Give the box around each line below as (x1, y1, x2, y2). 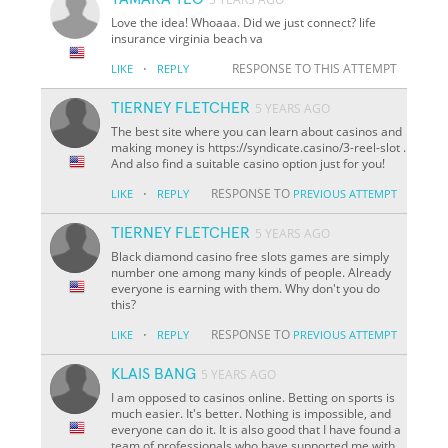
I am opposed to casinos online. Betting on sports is (111, 388, 396, 406)
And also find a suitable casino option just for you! (111, 154, 386, 172)
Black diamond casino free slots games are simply (111, 247, 390, 265)
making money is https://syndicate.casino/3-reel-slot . (111, 138, 407, 156)
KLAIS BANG (111, 365, 197, 382)
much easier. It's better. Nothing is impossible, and (111, 404, 392, 422)
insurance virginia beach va (111, 29, 264, 47)
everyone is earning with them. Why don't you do (111, 279, 381, 297)
